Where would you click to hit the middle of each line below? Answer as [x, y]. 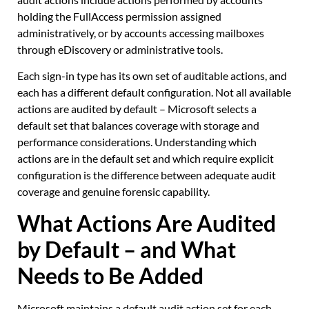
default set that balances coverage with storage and [138, 126]
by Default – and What [127, 249]
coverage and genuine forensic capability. [113, 192]
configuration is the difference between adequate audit [147, 175]
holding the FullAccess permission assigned [119, 16]
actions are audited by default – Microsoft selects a [137, 109]
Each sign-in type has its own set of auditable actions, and [152, 76]
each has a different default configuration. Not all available [154, 92]
